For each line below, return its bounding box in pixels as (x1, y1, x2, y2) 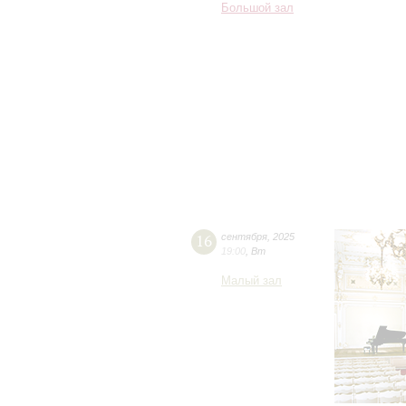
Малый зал (221, 275, 282, 287)
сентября (221, 231, 267, 242)
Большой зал (221, 2, 294, 14)
